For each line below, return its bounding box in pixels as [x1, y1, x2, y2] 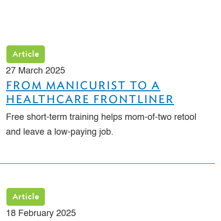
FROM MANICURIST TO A [6, 78, 160, 92]
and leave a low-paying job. [6, 127, 113, 137]
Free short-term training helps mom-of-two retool [6, 112, 196, 122]
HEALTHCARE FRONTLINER [6, 92, 174, 106]
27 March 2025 [6, 66, 65, 75]
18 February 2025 [6, 209, 76, 218]
